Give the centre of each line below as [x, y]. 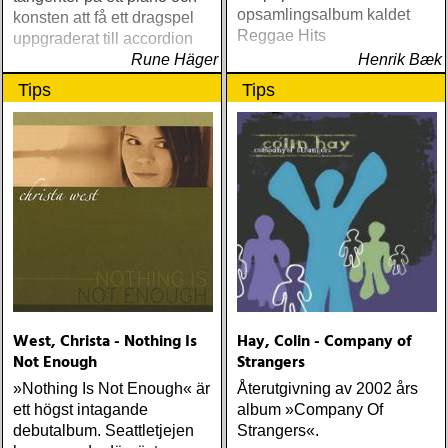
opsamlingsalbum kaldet [323, 14]
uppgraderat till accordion [103, 38]
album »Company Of [310, 409]
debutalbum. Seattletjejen [103, 430]
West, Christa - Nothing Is [105, 342]
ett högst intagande [80, 409]
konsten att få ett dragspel [103, 17]
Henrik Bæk [400, 59]
